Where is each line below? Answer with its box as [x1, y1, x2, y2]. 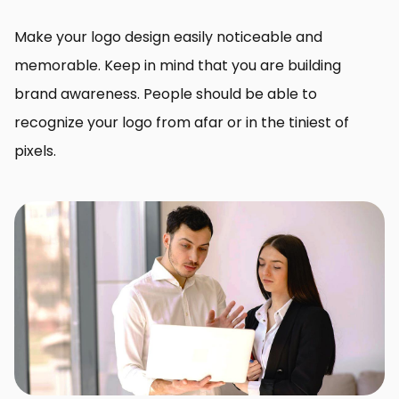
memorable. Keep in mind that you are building [14, 55, 341, 76]
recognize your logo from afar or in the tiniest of [14, 112, 349, 133]
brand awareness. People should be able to [14, 84, 317, 104]
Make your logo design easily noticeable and [14, 27, 322, 47]
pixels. [14, 141, 56, 161]
